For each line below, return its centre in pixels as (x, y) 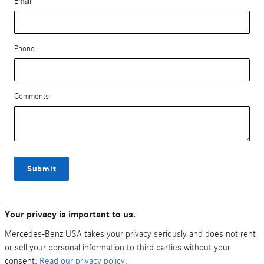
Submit (42, 169)
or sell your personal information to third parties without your (118, 248)
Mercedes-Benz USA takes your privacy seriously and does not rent (130, 234)
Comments (32, 96)
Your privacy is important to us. (70, 215)
